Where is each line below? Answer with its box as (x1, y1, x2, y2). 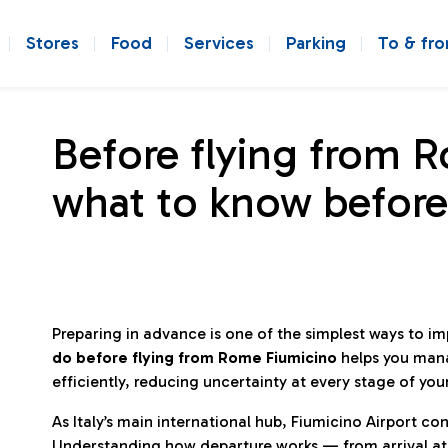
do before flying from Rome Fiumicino (52, 348, 337, 367)
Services (184, 32, 254, 54)
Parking (286, 32, 346, 54)
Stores (26, 32, 79, 54)
